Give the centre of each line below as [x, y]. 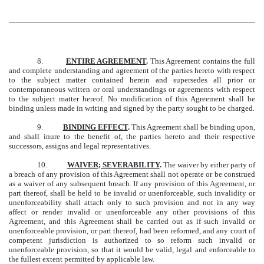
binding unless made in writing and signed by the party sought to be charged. [132, 108]
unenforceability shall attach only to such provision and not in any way [132, 203]
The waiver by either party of [208, 165]
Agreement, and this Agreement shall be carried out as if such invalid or [132, 222]
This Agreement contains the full [202, 61]
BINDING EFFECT [95, 127]
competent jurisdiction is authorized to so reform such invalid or [132, 240]
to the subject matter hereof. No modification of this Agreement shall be [132, 99]
